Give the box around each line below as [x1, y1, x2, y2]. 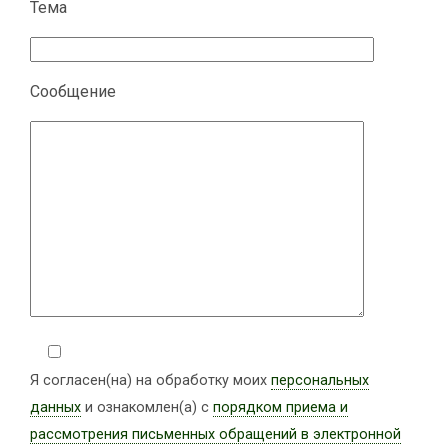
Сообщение [30, 82, 116, 101]
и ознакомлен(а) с [81, 399, 213, 416]
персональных [271, 372, 369, 389]
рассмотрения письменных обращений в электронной [30, 426, 401, 443]
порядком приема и [213, 399, 348, 416]
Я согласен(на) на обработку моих [30, 372, 271, 389]
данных [30, 399, 81, 416]
